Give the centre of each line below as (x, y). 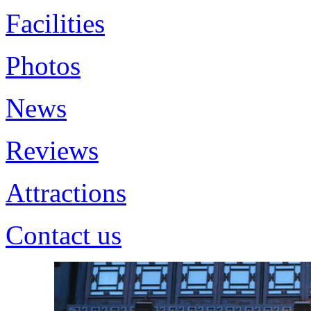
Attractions (66, 193)
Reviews (52, 150)
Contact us (64, 235)
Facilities (55, 23)
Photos (43, 66)
